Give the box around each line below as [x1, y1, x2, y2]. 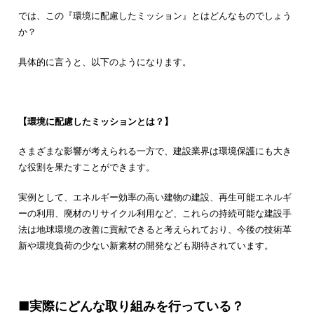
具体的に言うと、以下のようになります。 [18, 55, 191, 67]
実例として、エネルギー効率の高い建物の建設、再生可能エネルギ [18, 191, 292, 203]
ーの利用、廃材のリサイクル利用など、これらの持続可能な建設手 [18, 207, 292, 219]
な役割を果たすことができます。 [18, 161, 155, 173]
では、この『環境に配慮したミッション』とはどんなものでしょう [18, 10, 292, 22]
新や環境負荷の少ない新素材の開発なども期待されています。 [18, 239, 273, 251]
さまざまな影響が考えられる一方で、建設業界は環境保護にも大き [18, 145, 292, 157]
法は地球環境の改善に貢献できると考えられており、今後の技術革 [18, 223, 292, 235]
